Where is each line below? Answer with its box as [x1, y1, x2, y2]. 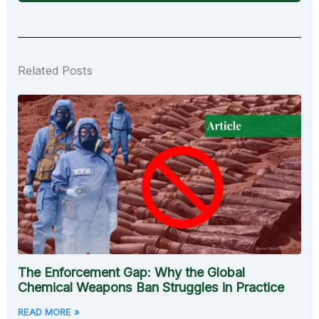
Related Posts [18, 63, 93, 78]
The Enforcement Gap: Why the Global [18, 264, 246, 280]
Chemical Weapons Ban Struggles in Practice [18, 279, 285, 295]
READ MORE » [18, 305, 80, 318]
